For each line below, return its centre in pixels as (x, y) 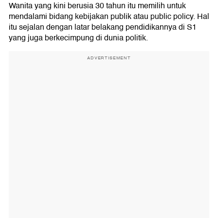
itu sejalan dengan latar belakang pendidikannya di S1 (103, 27)
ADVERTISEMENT (109, 58)
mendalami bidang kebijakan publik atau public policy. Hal (109, 17)
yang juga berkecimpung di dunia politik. (78, 38)
